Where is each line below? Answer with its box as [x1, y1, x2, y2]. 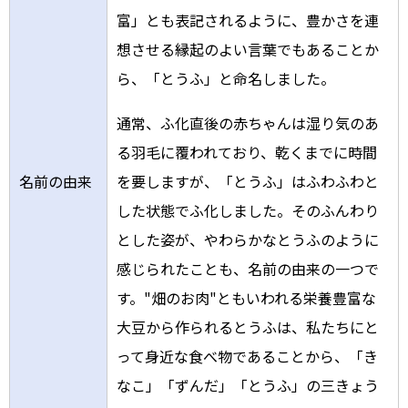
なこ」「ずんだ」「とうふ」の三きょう [117, 374, 379, 397]
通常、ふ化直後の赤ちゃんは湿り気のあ [117, 112, 379, 135]
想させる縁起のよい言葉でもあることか [117, 38, 379, 61]
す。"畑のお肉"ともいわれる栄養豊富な [117, 287, 376, 310]
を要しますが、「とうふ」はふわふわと [117, 170, 379, 193]
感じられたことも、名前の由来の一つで [117, 258, 379, 280]
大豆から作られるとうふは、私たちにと [117, 316, 379, 339]
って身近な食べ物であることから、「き [117, 345, 378, 368]
